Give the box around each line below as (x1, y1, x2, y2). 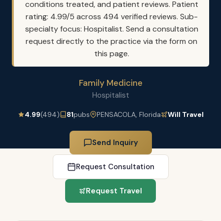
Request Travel (86, 186, 142, 196)
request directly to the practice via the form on (26, 36, 197, 46)
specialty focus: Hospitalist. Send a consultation (25, 24, 198, 34)
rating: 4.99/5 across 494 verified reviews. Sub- (25, 11, 198, 22)
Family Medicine (78, 77, 143, 88)
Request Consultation (75, 162, 154, 172)
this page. (94, 48, 129, 59)
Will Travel (167, 110, 204, 119)
